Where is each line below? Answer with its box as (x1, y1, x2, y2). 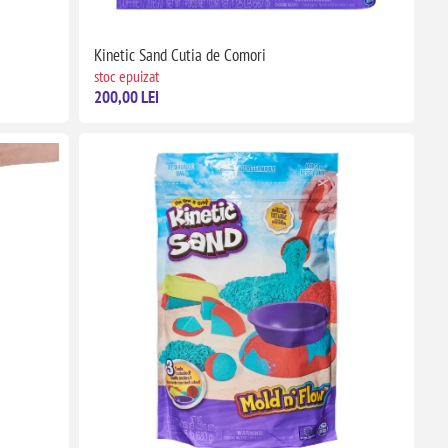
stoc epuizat (93, 65, 159, 86)
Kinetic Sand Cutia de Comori (93, 43, 266, 66)
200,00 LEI (93, 85, 159, 108)
